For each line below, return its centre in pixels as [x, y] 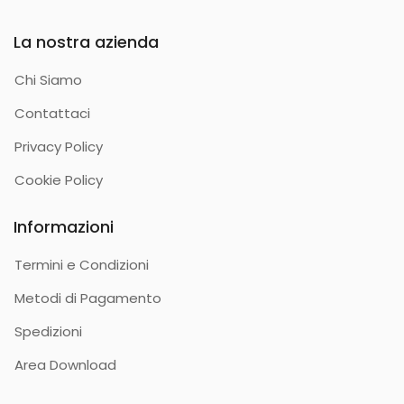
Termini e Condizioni [82, 264]
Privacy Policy [59, 146]
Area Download [65, 364]
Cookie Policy [59, 179]
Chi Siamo [48, 79]
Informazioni [64, 226]
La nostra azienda [86, 41]
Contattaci [52, 113]
